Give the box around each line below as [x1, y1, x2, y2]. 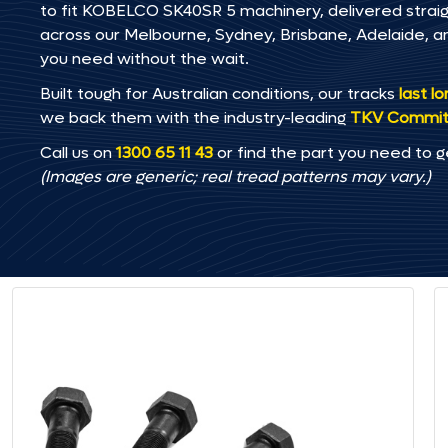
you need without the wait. [40, 48, 249, 69]
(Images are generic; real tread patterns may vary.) [40, 166, 431, 187]
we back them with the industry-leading [40, 107, 350, 128]
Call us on [40, 142, 116, 163]
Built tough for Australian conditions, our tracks [40, 83, 399, 104]
